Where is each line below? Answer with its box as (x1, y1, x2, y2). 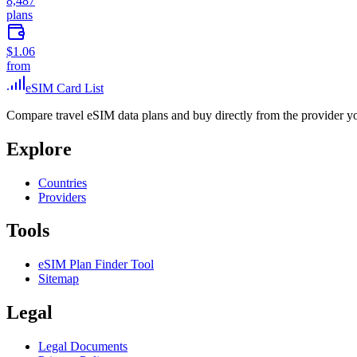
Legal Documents (38, 339, 127, 354)
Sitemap (38, 272, 79, 286)
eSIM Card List (25, 80, 104, 95)
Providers (38, 190, 86, 204)
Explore (6, 138, 72, 159)
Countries (38, 175, 87, 190)
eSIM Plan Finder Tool (38, 257, 154, 272)
